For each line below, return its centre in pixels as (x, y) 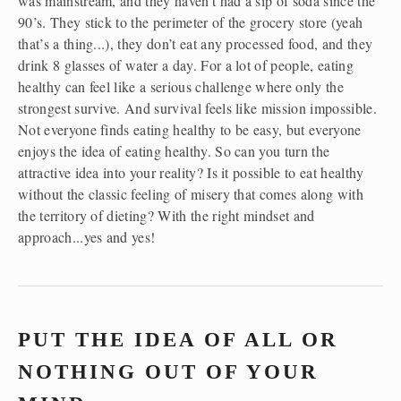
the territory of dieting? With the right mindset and (166, 216)
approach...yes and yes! (87, 237)
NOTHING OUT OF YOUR (168, 372)
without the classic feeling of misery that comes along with (191, 194)
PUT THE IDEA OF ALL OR (178, 340)
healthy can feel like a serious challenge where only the (181, 87)
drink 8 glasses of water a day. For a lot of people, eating (186, 65)
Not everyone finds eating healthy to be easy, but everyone (190, 130)
